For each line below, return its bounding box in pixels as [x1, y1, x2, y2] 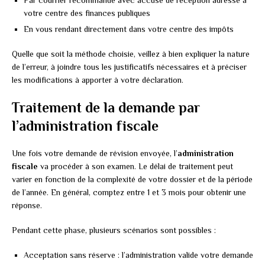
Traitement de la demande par [12, 99, 200, 116]
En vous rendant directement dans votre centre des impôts [24, 24, 234, 34]
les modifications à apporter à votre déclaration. [12, 75, 183, 85]
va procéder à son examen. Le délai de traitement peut [38, 161, 233, 172]
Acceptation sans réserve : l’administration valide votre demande [24, 250, 253, 260]
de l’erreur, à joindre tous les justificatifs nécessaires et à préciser [12, 62, 247, 72]
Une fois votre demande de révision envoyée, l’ [12, 148, 177, 159]
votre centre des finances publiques [24, 8, 150, 18]
